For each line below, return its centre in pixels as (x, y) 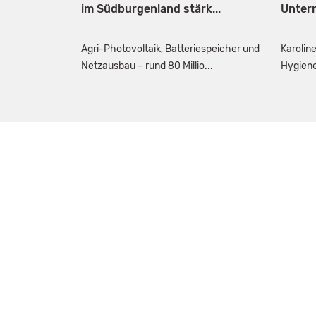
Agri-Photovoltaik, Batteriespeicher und (170, 49)
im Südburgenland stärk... (151, 8)
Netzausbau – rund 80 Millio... (147, 66)
